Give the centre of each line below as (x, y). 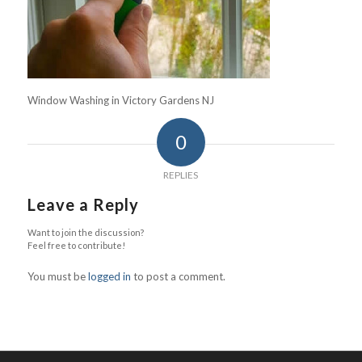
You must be (57, 277)
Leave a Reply (83, 205)
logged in (109, 277)
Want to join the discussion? (85, 233)
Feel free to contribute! (76, 246)
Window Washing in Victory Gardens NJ (120, 101)
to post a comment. (178, 277)
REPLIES (181, 175)
